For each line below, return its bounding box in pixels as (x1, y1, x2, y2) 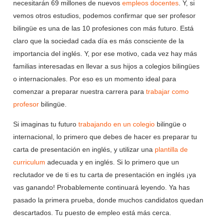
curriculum (13, 158, 45, 166)
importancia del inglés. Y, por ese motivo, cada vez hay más (13, 50, 197, 58)
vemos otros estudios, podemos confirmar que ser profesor (13, 12, 196, 20)
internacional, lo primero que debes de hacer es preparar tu (13, 133, 197, 141)
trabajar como (145, 88, 189, 96)
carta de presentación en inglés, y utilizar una (13, 145, 155, 154)
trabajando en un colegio (78, 120, 155, 128)
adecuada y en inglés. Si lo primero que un (45, 158, 179, 166)
